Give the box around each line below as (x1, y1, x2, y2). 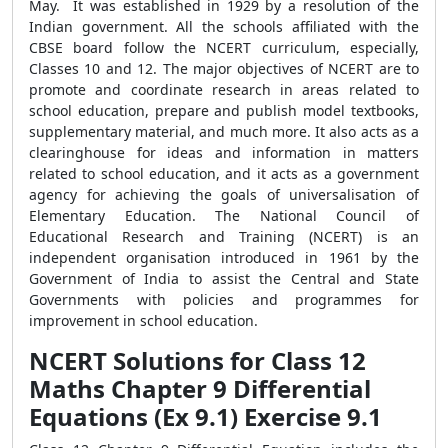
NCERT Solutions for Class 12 (29, 344, 366, 377)
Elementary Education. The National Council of (29, 206, 419, 225)
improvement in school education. (29, 311, 258, 330)
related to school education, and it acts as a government (29, 164, 419, 183)
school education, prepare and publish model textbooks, (29, 101, 419, 120)
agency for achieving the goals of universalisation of (29, 185, 419, 204)
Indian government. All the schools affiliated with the (29, 17, 419, 36)
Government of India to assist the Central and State (29, 269, 419, 288)
